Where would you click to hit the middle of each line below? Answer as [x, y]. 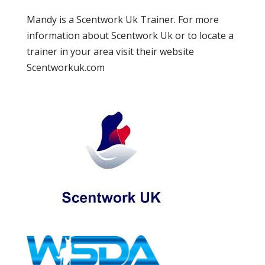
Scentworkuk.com [65, 67]
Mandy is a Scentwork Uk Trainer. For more [122, 20]
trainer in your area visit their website [110, 51]
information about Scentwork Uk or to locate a [130, 35]
